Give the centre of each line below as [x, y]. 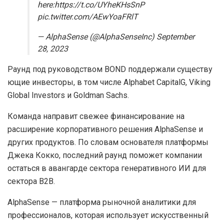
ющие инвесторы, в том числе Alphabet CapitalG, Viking [109, 82]
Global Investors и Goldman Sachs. [68, 95]
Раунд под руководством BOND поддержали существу [110, 69]
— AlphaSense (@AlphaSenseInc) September [116, 37]
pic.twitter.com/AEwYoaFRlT [88, 17]
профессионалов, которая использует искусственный [108, 215]
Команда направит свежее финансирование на [96, 116]
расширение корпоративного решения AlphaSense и [105, 129]
